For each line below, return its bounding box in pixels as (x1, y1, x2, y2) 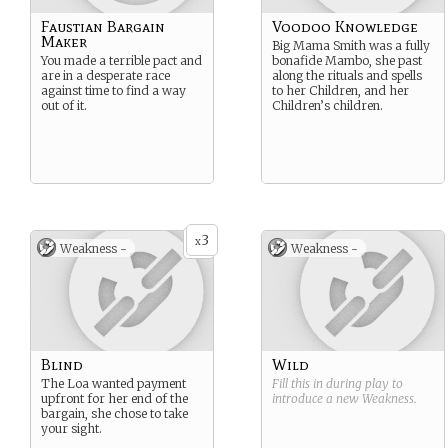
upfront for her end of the (41, 391, 188, 406)
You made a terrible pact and (41, 53, 202, 68)
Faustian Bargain (41, 17, 165, 36)
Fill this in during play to (272, 376, 403, 391)
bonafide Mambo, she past (272, 53, 422, 68)
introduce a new (272, 391, 362, 406)
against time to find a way (41, 83, 186, 98)
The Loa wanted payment (41, 376, 186, 391)
